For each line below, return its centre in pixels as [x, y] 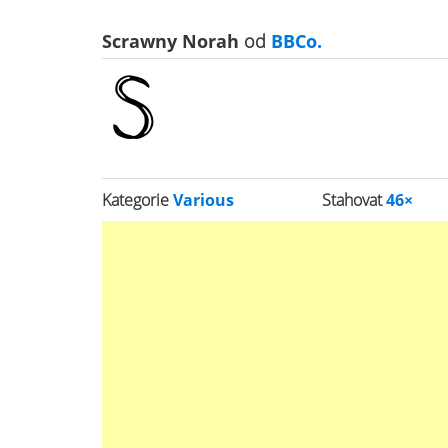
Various [203, 200]
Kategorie [137, 200]
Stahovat [354, 200]
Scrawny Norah [173, 41]
